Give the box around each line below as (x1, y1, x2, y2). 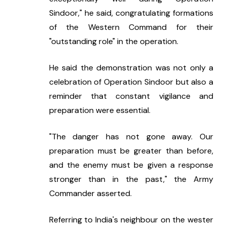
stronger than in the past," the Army (49, 174, 213, 185)
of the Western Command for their (49, 22, 213, 33)
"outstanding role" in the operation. (49, 36, 178, 47)
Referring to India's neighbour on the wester (49, 214, 213, 225)
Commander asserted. (49, 188, 132, 199)
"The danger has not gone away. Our (49, 131, 213, 142)
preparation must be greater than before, (49, 145, 213, 157)
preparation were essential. (49, 105, 150, 116)
